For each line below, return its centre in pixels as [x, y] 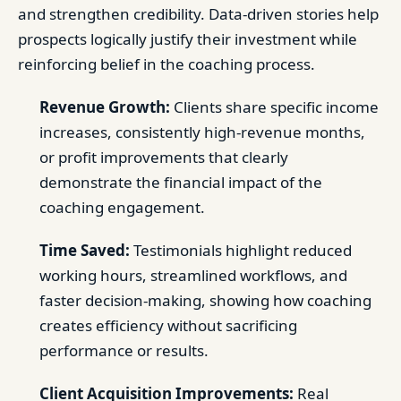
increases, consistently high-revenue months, [202, 132]
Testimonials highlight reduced [241, 250]
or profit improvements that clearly [164, 157]
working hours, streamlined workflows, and [193, 275]
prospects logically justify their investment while [188, 39]
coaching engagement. [122, 207]
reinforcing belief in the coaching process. [166, 64]
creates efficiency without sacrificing [168, 325]
